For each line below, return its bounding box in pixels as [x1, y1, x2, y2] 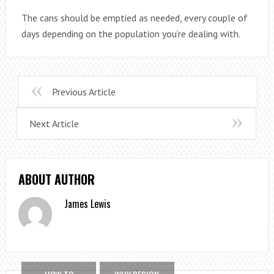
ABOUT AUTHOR [18, 170, 95, 189]
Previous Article [51, 86, 116, 98]
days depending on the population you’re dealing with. [21, 28, 240, 40]
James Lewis [64, 196, 111, 212]
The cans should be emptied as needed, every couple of [21, 12, 248, 24]
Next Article [29, 117, 79, 130]
